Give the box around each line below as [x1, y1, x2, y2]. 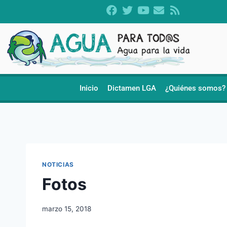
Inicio [79, 84, 98, 93]
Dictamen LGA [107, 84, 156, 93]
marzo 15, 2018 [42, 204, 91, 213]
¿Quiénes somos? [165, 84, 225, 93]
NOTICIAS [42, 161, 74, 168]
